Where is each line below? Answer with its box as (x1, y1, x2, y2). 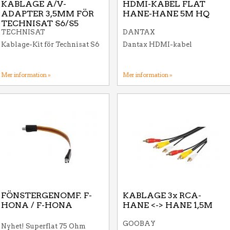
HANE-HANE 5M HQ (123, 9, 209, 18)
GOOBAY (123, 220, 156, 227)
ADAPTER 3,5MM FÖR (1, 9, 94, 18)
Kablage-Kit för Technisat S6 (1, 41, 100, 48)
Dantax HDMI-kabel (123, 41, 192, 48)
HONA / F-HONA (1, 200, 72, 210)
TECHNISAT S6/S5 (1, 18, 79, 28)
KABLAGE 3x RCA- (123, 190, 201, 200)
